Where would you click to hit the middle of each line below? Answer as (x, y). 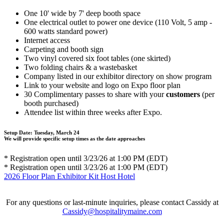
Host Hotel (118, 176)
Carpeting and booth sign (64, 49)
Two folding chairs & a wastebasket (80, 67)
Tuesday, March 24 (56, 133)
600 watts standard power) (66, 31)
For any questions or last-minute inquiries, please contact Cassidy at (112, 202)
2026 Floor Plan (30, 176)
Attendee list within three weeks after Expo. (93, 112)
